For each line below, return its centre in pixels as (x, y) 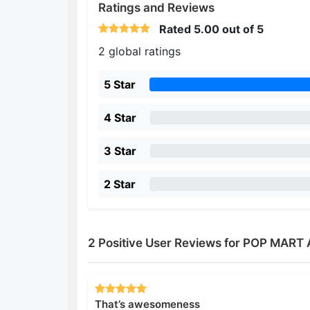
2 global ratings (139, 51)
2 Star (120, 184)
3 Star (120, 151)
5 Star (120, 84)
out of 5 (241, 29)
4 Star (120, 118)
